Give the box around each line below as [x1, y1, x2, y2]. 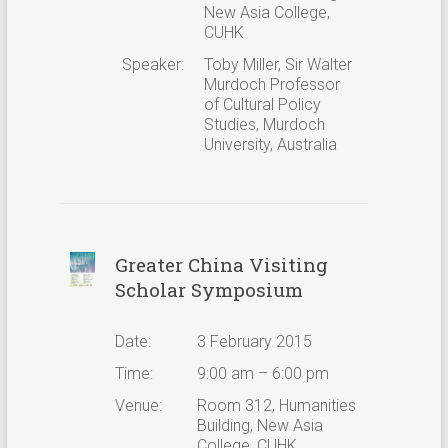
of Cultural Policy [203, 94, 321, 114]
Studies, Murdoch [203, 114, 325, 134]
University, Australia [203, 134, 337, 154]
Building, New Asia [196, 415, 323, 435]
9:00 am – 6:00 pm [196, 363, 329, 383]
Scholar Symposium [114, 276, 303, 302]
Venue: [114, 395, 162, 415]
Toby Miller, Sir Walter [203, 54, 352, 74]
